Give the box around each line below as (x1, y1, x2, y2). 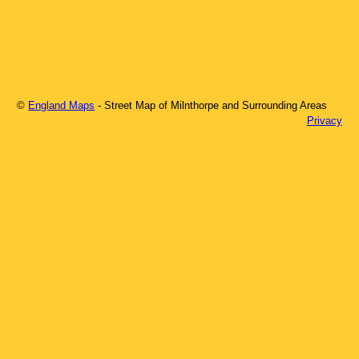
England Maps (28, 99, 95, 111)
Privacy (306, 114, 342, 127)
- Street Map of (98, 99, 171, 111)
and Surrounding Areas (219, 99, 328, 111)
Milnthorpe (171, 99, 220, 111)
